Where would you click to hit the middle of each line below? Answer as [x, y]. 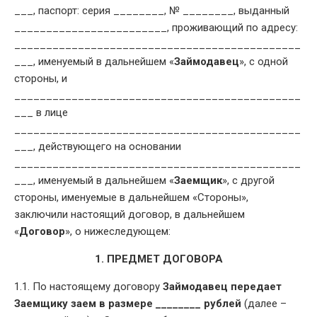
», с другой [248, 180]
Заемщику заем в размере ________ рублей [128, 303]
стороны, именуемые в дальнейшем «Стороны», [131, 197]
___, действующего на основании [98, 146]
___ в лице [41, 112]
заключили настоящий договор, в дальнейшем [129, 214]
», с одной [264, 61]
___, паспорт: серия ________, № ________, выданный [152, 10]
